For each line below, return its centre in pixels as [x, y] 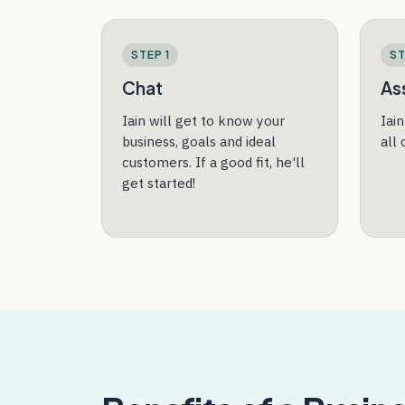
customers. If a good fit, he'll [214, 161]
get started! [159, 182]
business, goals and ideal [199, 141]
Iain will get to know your [204, 120]
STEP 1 [150, 54]
